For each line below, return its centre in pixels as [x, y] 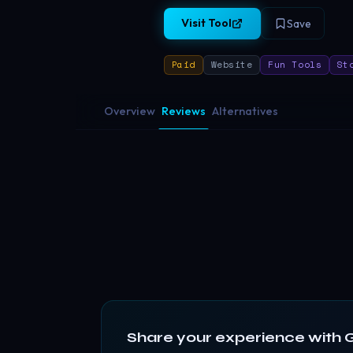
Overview [130, 111]
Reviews [184, 111]
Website [232, 65]
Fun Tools [295, 65]
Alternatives [245, 111]
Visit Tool [207, 23]
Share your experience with [236, 337]
